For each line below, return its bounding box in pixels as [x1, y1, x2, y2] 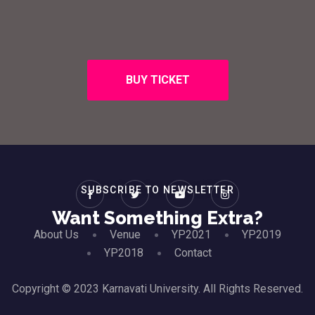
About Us [34, 228, 79, 241]
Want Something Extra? [52, 207, 263, 229]
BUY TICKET [125, 73, 190, 86]
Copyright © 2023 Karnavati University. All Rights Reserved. [12, 282, 303, 295]
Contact [174, 246, 212, 259]
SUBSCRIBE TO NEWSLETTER [80, 184, 235, 195]
